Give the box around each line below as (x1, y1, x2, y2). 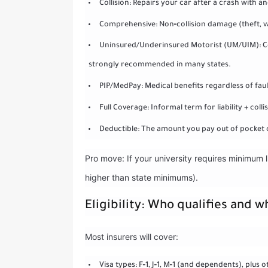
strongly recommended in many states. (88, 61, 231, 70)
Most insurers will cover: (85, 231, 178, 242)
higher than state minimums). (85, 172, 198, 183)
